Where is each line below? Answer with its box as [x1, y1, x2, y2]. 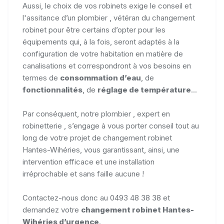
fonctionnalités [22, 84, 82, 94]
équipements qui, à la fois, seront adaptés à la [22, 36, 179, 46]
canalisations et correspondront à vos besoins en [22, 60, 191, 70]
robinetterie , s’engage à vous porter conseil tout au [22, 120, 199, 130]
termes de [22, 72, 60, 82]
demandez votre [22, 204, 81, 214]
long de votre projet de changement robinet [22, 132, 172, 142]
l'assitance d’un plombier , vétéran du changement [22, 12, 195, 22]
